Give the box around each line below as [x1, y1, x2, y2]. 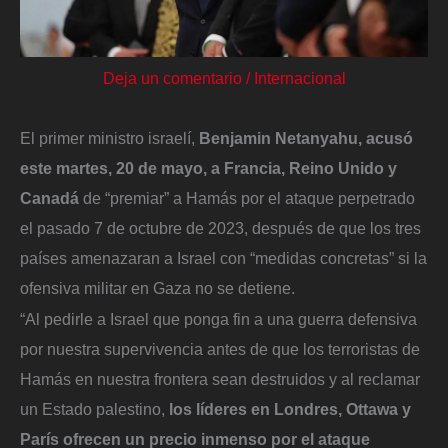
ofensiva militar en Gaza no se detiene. [20, 278, 295, 297]
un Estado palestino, [20, 400, 165, 419]
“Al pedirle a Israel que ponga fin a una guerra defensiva [20, 310, 417, 329]
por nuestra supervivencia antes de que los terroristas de [20, 340, 420, 359]
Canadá [20, 188, 83, 207]
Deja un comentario [102, 68, 242, 87]
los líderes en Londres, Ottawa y [165, 400, 411, 419]
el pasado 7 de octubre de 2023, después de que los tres [20, 218, 421, 237]
